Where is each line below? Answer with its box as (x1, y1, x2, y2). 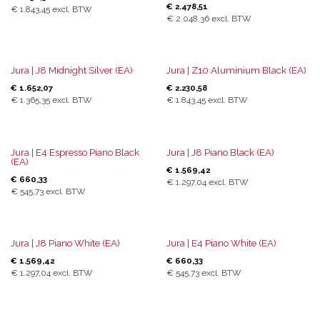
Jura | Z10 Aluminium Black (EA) (166, 65, 306, 76)
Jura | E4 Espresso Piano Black (11, 146, 139, 158)
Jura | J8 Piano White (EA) (11, 237, 120, 249)
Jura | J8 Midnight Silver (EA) (11, 65, 133, 76)
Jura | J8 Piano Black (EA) (166, 146, 274, 158)
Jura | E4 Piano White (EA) (166, 237, 276, 249)
